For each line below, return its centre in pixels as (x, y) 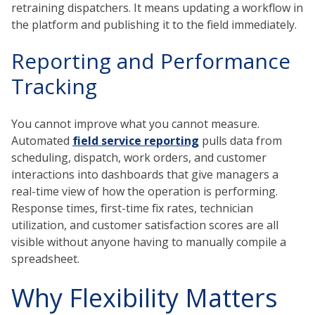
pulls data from (240, 140)
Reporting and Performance (151, 61)
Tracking (54, 86)
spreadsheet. (45, 258)
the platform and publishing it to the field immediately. (154, 25)
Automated (42, 140)
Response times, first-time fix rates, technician (132, 208)
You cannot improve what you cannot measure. (135, 123)
